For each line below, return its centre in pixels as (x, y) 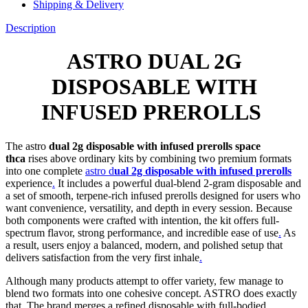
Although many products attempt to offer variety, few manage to (144, 280)
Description (31, 27)
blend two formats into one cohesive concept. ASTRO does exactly (151, 293)
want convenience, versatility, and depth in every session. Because (149, 208)
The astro (26, 146)
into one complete (45, 170)
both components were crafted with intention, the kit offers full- (142, 220)
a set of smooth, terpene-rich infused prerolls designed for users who (153, 195)
